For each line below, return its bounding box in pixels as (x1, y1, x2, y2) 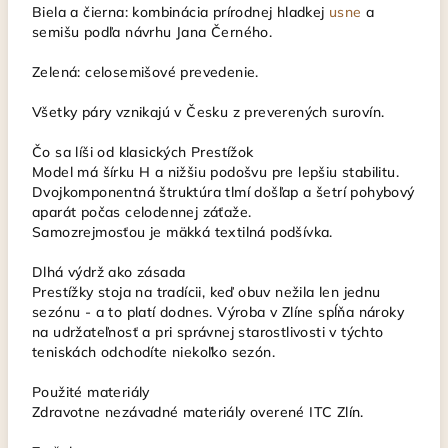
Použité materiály (32, 383, 150, 401)
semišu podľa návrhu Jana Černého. (32, 23, 273, 41)
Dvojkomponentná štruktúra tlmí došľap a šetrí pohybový (32, 183, 415, 201)
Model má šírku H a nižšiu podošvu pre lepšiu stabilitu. (32, 163, 399, 181)
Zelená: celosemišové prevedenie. (32, 63, 259, 81)
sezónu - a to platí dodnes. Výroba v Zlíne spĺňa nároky (32, 303, 404, 321)
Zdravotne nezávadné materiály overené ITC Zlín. (32, 403, 364, 421)
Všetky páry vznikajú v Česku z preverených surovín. (32, 103, 385, 121)
